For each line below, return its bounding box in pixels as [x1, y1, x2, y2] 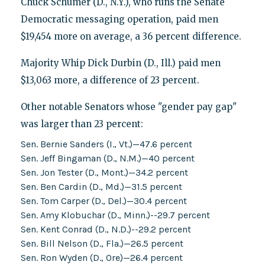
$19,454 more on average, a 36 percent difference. [20, 31, 241, 43]
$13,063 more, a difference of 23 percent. [20, 75, 199, 86]
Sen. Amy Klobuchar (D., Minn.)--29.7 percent [20, 209, 210, 221]
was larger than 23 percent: [20, 118, 143, 130]
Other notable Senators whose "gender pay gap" [20, 101, 237, 113]
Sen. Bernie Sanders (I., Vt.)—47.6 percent [20, 138, 192, 150]
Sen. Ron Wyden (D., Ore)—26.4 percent [20, 252, 183, 264]
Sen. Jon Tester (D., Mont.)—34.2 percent [20, 167, 188, 179]
